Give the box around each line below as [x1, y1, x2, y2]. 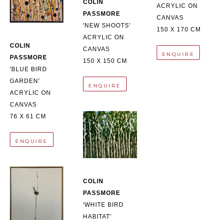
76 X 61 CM [10, 113, 46, 120]
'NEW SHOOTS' [83, 22, 131, 29]
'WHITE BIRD [83, 201, 124, 209]
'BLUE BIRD [10, 66, 47, 73]
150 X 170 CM [156, 26, 201, 33]
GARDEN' [10, 78, 40, 85]
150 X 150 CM [83, 57, 128, 65]
